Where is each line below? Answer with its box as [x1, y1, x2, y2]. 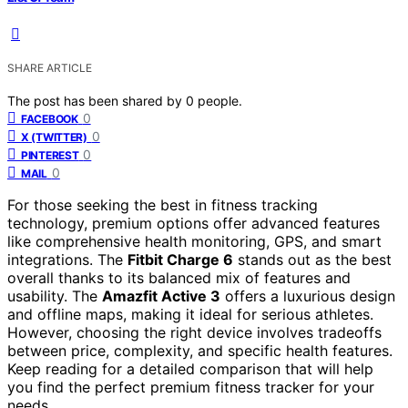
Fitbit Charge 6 [127, 250, 233, 269]
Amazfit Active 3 [102, 286, 220, 305]
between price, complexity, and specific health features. [7, 341, 393, 360]
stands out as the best [233, 250, 392, 269]
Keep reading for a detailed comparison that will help [7, 359, 373, 378]
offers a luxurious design [220, 286, 395, 305]
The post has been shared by [7, 92, 186, 108]
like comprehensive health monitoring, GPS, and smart [7, 231, 382, 250]
